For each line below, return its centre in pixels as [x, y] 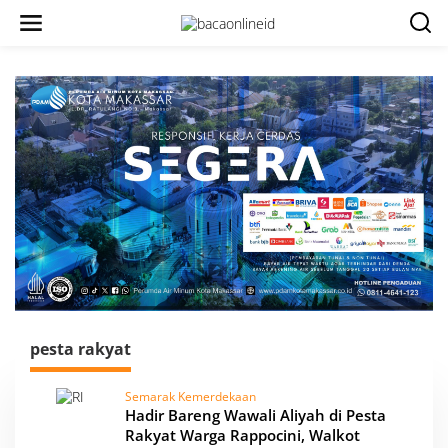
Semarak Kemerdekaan [190, 397]
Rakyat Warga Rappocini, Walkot [242, 435]
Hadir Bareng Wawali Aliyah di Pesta [255, 415]
